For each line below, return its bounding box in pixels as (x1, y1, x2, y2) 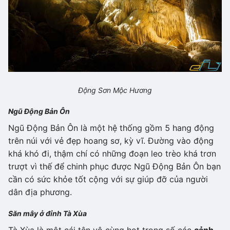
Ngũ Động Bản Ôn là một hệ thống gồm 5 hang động (8, 123, 214, 133)
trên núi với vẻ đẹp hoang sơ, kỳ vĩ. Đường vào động (8, 136, 214, 146)
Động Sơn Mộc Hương (78, 86, 152, 95)
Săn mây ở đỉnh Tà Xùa (8, 209, 87, 218)
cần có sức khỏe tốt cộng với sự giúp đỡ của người (8, 174, 208, 185)
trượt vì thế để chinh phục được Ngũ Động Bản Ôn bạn (8, 161, 221, 172)
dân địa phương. (8, 187, 72, 198)
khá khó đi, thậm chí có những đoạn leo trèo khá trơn (8, 148, 216, 159)
